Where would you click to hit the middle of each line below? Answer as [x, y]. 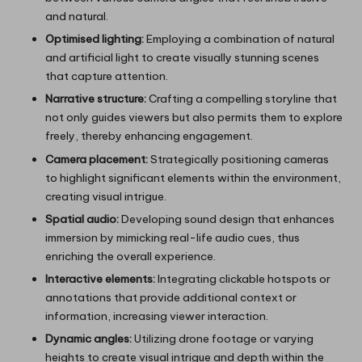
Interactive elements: [100, 278]
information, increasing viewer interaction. [157, 316]
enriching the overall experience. [130, 256]
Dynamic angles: [88, 338]
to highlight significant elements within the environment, [193, 177]
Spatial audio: [82, 219]
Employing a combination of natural [239, 39]
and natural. [77, 17]
